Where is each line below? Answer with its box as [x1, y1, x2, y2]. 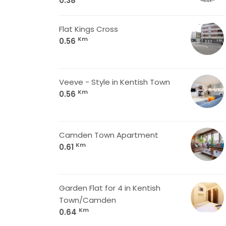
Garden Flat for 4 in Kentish [59, 183, 160, 193]
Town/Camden [59, 195, 116, 205]
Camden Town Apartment [59, 130, 158, 140]
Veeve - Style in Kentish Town [59, 77, 170, 87]
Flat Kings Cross [59, 24, 118, 34]
